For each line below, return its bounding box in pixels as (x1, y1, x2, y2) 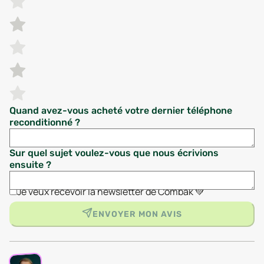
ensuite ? (9, 159, 51, 170)
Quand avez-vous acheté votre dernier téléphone (9, 105, 232, 116)
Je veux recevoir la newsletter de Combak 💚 (17, 185, 204, 198)
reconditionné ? (9, 117, 80, 128)
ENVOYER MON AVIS (93, 209, 182, 219)
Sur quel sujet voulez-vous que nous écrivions (9, 147, 219, 159)
